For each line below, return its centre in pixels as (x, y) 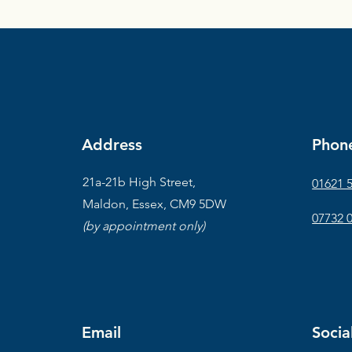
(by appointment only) (144, 226)
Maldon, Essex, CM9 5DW (155, 204)
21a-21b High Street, (139, 182)
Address (112, 145)
